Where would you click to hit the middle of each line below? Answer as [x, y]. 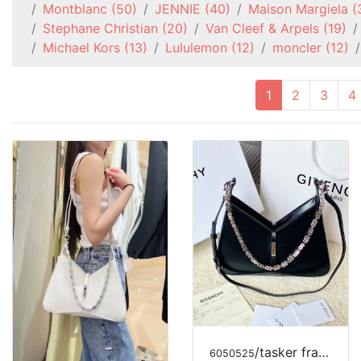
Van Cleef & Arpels [262, 28]
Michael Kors [81, 48]
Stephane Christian [100, 28]
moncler [297, 48]
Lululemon [196, 48]
